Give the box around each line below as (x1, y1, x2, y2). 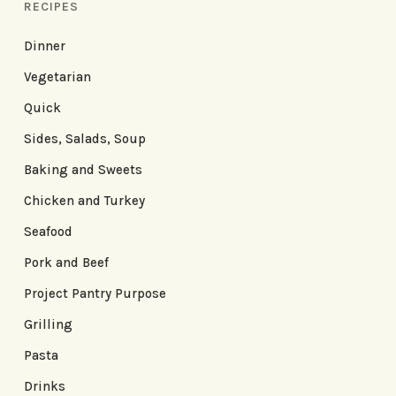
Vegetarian (23, 69, 91, 86)
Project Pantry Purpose (23, 286, 166, 302)
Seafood (23, 224, 72, 240)
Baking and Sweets (23, 162, 142, 179)
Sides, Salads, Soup (23, 131, 146, 148)
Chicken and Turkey (23, 193, 145, 209)
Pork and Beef (23, 255, 109, 271)
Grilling (23, 316, 72, 333)
